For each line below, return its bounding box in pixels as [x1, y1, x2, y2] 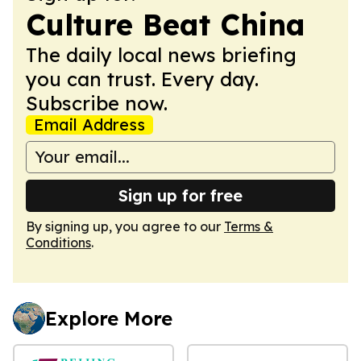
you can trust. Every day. [26, 66, 259, 91]
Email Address [34, 114, 145, 135]
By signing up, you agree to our [26, 218, 224, 234]
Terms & [224, 218, 273, 234]
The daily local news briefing [26, 42, 297, 67]
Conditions [26, 234, 91, 251]
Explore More [45, 305, 172, 330]
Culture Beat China [26, 6, 305, 43]
